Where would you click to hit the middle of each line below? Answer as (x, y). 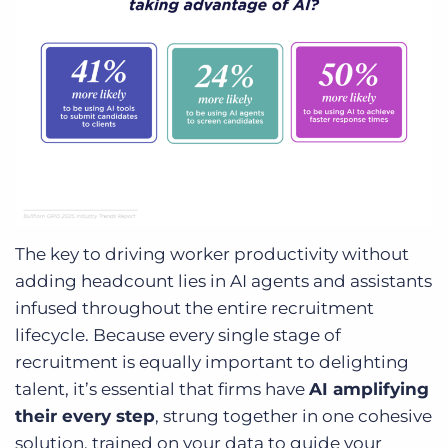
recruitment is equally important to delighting (212, 361)
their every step (85, 415)
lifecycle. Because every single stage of (178, 334)
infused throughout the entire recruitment (194, 307)
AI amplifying (369, 388)
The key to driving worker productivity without (212, 253)
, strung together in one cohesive (293, 415)
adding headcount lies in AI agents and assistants (223, 280)
